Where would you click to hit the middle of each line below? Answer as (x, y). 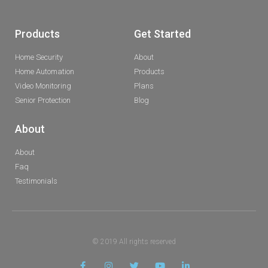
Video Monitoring (43, 86)
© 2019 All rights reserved (134, 241)
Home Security (39, 57)
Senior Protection (43, 100)
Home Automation (45, 71)
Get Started (162, 33)
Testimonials (36, 181)
